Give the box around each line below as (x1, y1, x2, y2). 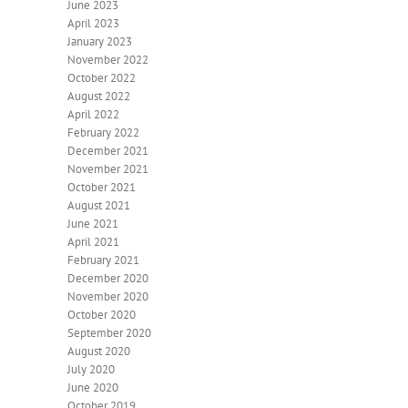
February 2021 (67, 251, 139, 268)
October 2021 (67, 178, 136, 195)
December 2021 (67, 142, 148, 158)
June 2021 (67, 215, 118, 231)
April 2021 (67, 233, 119, 250)
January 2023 (67, 33, 132, 49)
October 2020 (67, 306, 136, 322)
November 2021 (67, 160, 148, 177)
